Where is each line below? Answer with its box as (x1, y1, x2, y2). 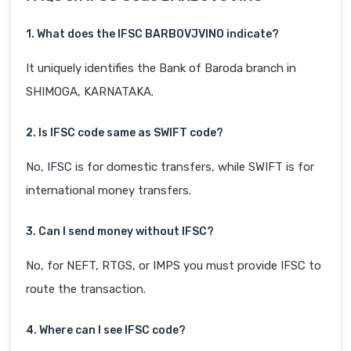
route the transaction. (26, 282, 146, 297)
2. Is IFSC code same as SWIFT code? (26, 126, 223, 140)
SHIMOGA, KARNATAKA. (26, 85, 154, 100)
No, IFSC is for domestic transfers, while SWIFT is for (26, 160, 314, 175)
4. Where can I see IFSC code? (26, 324, 186, 338)
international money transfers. (26, 183, 191, 198)
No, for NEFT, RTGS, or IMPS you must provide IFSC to (26, 259, 321, 273)
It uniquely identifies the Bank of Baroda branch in (26, 61, 296, 76)
